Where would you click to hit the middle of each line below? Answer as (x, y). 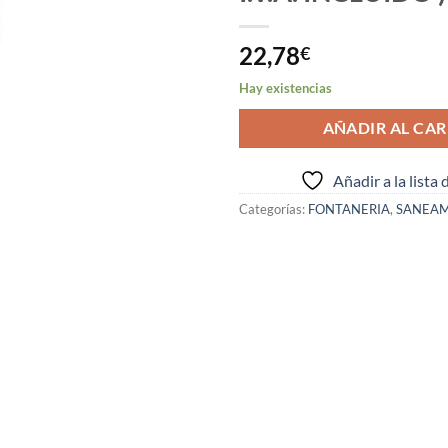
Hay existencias (285, 87)
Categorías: (273, 209)
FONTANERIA (349, 209)
